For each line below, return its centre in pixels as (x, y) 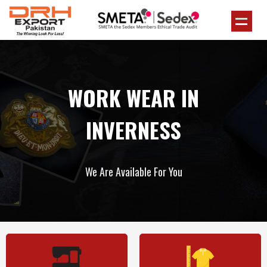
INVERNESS (133, 130)
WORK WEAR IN (133, 97)
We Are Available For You (133, 172)
